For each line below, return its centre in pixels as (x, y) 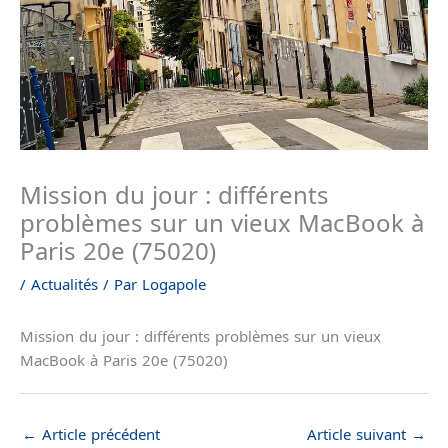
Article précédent (98, 433)
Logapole (174, 283)
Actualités (64, 283)
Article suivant (359, 433)
